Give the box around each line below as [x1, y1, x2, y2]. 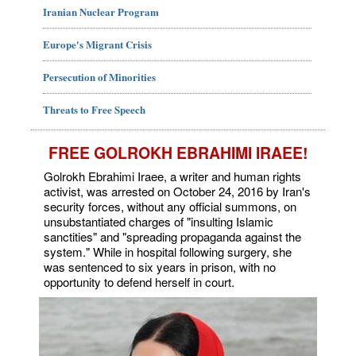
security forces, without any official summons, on [44, 198, 296, 215]
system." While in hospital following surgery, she [44, 243, 292, 261]
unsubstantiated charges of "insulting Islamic [44, 213, 273, 230]
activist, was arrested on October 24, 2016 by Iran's [44, 183, 311, 200]
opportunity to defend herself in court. [44, 273, 234, 291]
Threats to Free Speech [43, 102, 145, 118]
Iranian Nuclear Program [43, 4, 159, 20]
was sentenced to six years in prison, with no [44, 258, 276, 276]
